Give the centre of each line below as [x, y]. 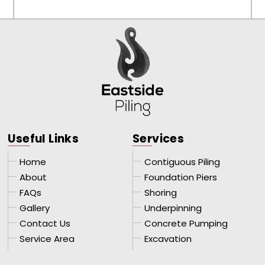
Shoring [161, 193]
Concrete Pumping [186, 224]
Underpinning [173, 208]
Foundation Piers [181, 177]
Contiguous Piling [182, 162]
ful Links [54, 139]
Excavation [168, 239]
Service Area [47, 239]
